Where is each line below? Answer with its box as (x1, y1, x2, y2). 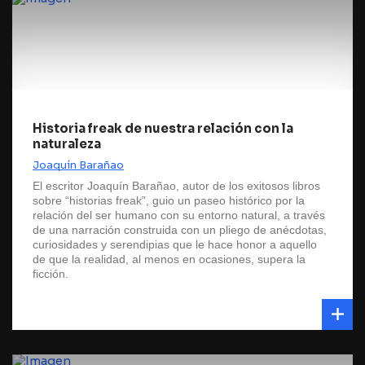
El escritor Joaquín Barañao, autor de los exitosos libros (33, 179, 320, 192)
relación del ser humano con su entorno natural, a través (33, 209, 325, 222)
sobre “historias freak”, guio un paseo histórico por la (33, 194, 305, 207)
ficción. (33, 267, 68, 280)
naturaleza (33, 136, 101, 152)
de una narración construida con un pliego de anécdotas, (33, 223, 327, 236)
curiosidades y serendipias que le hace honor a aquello (33, 238, 317, 251)
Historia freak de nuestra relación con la (33, 121, 293, 136)
